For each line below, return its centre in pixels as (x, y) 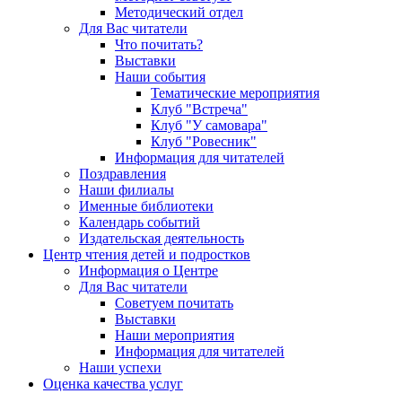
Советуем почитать (174, 303)
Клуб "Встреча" (199, 109)
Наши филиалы (127, 190)
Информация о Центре (149, 271)
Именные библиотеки (146, 206)
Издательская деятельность (162, 239)
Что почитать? (159, 45)
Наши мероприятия (175, 336)
